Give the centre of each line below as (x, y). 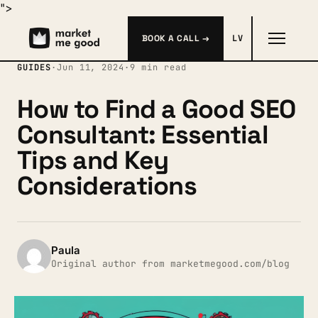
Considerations (107, 186)
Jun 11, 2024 (91, 67)
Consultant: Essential (143, 135)
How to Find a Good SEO (157, 109)
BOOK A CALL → (176, 38)
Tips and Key (93, 160)
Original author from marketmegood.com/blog (170, 263)
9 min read (158, 67)
